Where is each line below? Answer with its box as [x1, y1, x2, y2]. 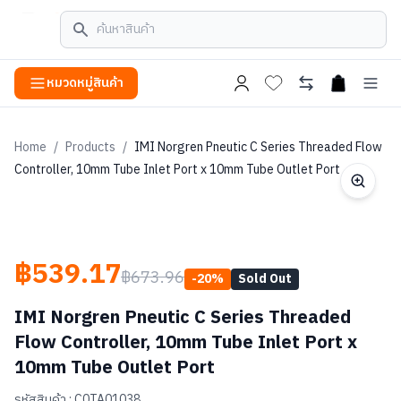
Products [65, 137, 115, 158]
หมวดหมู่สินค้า [47, 73, 124, 93]
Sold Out [238, 269, 292, 289]
